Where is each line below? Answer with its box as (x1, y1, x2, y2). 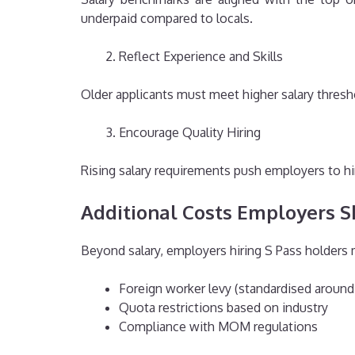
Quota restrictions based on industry (119, 300, 328, 316)
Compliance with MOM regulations (119, 319, 318, 335)
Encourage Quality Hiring (119, 124, 261, 141)
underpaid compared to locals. (81, 10, 256, 27)
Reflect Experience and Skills (119, 48, 283, 65)
